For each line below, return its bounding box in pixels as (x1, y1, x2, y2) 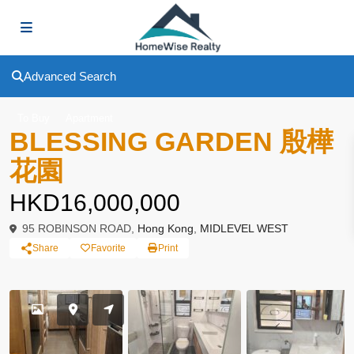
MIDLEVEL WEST (200, 222, 288, 235)
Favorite (91, 243, 126, 254)
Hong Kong (137, 222, 194, 235)
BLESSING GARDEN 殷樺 (9, 126, 333, 156)
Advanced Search (24, 70, 116, 83)
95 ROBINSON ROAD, (19, 222, 137, 235)
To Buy (17, 112, 50, 124)
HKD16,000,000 (9, 190, 180, 216)
